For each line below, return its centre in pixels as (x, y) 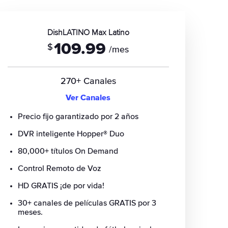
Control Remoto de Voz (59, 168)
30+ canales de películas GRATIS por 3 (87, 203)
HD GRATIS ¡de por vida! (61, 186)
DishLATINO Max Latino (88, 33)
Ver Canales (88, 98)
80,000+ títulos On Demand (68, 151)
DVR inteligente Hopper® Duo (71, 134)
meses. (30, 212)
